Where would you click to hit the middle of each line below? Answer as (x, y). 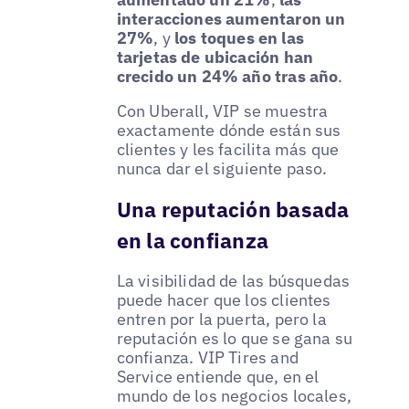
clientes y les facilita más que (228, 149)
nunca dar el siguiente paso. (222, 168)
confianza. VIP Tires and (207, 357)
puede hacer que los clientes (224, 299)
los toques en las (239, 37)
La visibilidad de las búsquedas (233, 280)
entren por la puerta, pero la (221, 319)
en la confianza (193, 240)
